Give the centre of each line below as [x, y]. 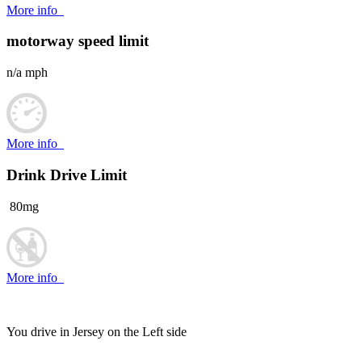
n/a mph [27, 73]
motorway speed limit [78, 41]
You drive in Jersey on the [73, 331]
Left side [164, 331]
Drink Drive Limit [67, 175]
